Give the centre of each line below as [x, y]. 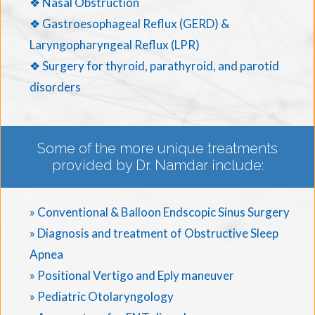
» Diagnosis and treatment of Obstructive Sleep [154, 233]
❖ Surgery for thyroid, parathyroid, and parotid [154, 65]
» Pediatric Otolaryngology [102, 296]
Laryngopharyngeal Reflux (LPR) [115, 44]
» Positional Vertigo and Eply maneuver [132, 275]
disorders [55, 86]
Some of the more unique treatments [157, 148]
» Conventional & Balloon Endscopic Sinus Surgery [160, 212]
